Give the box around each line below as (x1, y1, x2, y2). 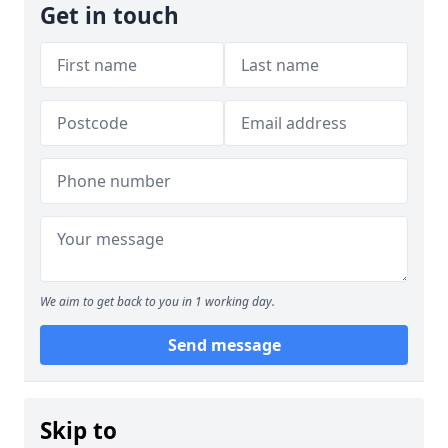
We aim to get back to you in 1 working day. (40, 293, 275, 310)
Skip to (40, 415, 117, 446)
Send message (167, 334, 281, 356)
